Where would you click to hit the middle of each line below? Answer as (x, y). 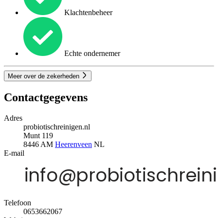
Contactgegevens (46, 97)
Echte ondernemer (91, 53)
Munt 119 (38, 135)
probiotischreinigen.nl (57, 127)
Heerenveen (73, 144)
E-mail (14, 153)
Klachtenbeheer (87, 12)
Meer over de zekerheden (45, 76)
